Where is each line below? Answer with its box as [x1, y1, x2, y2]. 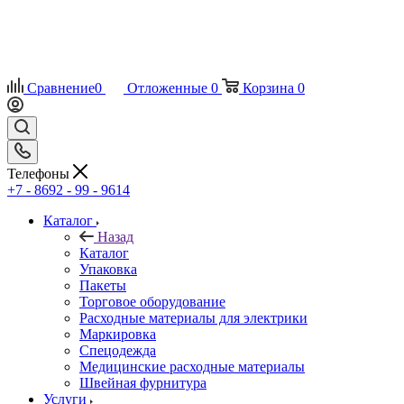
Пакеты [79, 277, 126, 293]
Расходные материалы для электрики [79, 309, 308, 326]
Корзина [243, 80, 294, 96]
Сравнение [27, 80, 95, 96]
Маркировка [79, 326, 156, 342]
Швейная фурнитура [79, 374, 207, 390]
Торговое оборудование [79, 293, 225, 309]
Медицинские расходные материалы [79, 358, 305, 374]
